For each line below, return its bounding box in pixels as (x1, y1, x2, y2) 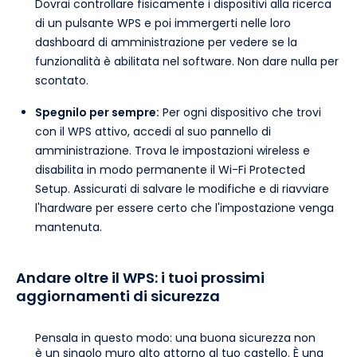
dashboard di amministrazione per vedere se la (35, 34, 297, 51)
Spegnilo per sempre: (35, 104, 159, 121)
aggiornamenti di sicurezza (16, 286, 220, 307)
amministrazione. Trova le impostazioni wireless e (35, 143, 310, 159)
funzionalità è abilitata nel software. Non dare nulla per (35, 53, 339, 70)
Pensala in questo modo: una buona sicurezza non (35, 330, 316, 347)
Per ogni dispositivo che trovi (159, 104, 321, 121)
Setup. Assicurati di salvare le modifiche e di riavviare (35, 181, 329, 198)
